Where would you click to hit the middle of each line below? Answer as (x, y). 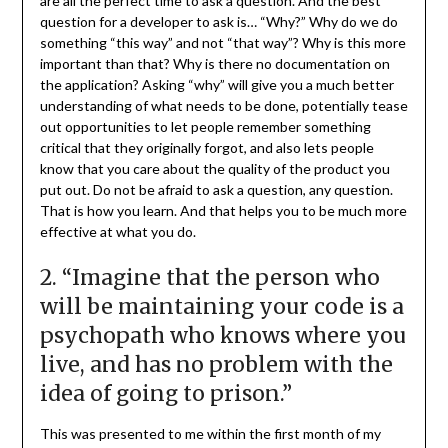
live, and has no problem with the (216, 365)
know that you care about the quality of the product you (214, 169)
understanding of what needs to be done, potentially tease (223, 106)
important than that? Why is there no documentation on (214, 64)
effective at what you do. (117, 232)
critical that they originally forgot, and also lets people (206, 148)
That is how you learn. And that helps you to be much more (223, 211)
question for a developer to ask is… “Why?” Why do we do (218, 22)
